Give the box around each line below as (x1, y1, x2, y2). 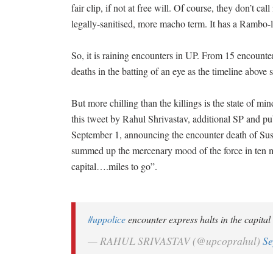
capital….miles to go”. (71, 160, 157, 173)
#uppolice (88, 213, 126, 226)
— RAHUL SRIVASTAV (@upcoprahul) (88, 233, 263, 249)
